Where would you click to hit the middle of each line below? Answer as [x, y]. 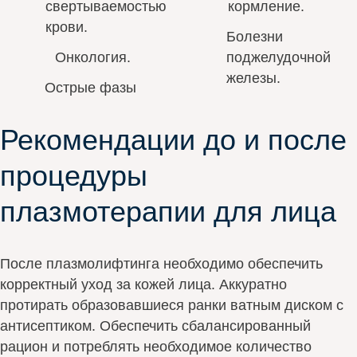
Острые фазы [91, 87]
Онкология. [92, 57]
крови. [67, 27]
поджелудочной [278, 57]
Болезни [254, 36]
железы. [253, 78]
